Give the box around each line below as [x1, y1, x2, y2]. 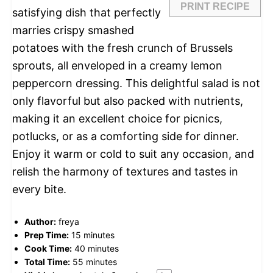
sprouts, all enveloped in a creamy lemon [12, 58, 222, 72]
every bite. [12, 182, 66, 196]
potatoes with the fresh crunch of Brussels [12, 41, 233, 54]
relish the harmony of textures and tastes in [12, 165, 238, 178]
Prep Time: [24, 229, 69, 240]
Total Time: [24, 256, 70, 267]
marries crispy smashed [12, 23, 134, 37]
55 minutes [73, 256, 117, 267]
